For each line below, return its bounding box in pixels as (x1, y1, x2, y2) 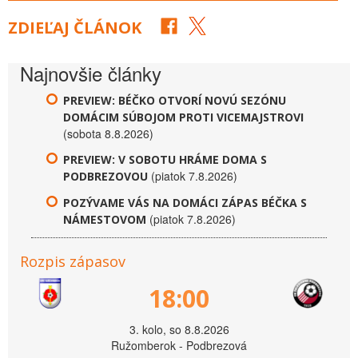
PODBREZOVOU (63, 168, 148, 184)
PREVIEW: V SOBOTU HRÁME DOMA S (63, 151, 267, 167)
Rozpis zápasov (20, 251, 125, 271)
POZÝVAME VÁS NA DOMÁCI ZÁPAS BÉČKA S (63, 194, 307, 210)
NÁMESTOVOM (63, 211, 146, 227)
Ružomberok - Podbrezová (111, 336, 247, 353)
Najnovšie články (20, 58, 161, 87)
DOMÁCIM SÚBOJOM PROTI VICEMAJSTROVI (63, 109, 304, 125)
